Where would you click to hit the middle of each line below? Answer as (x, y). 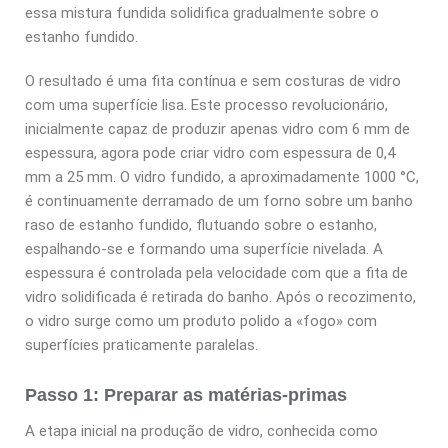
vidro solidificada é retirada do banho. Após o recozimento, (220, 297)
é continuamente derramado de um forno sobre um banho (219, 201)
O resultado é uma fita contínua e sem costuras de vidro (213, 81)
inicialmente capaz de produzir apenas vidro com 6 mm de (217, 129)
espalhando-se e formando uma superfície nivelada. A (204, 249)
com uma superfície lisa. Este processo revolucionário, (206, 105)
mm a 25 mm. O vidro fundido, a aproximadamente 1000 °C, (222, 177)
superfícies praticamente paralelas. (141, 345)
